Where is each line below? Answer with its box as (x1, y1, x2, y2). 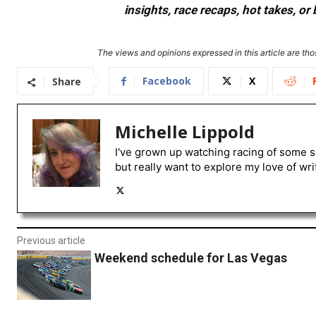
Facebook (142, 74, 191, 88)
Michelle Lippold (115, 120, 255, 144)
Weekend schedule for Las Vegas (94, 250, 287, 266)
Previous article (17, 235, 85, 247)
